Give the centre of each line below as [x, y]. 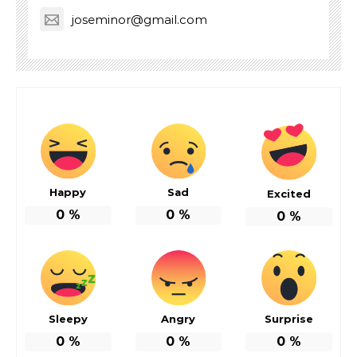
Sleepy [68, 318]
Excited [289, 194]
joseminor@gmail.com [139, 20]
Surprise [289, 318]
